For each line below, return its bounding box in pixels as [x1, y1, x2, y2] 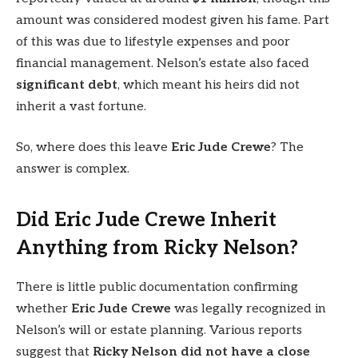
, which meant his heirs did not [117, 77, 300, 93]
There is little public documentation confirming [16, 279, 298, 295]
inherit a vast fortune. [16, 98, 146, 114]
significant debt [16, 77, 117, 93]
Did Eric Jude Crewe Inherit [16, 208, 276, 232]
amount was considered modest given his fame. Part [16, 12, 329, 28]
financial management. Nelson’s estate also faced [16, 55, 309, 71]
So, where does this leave [16, 140, 171, 156]
